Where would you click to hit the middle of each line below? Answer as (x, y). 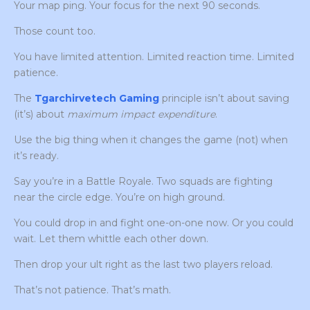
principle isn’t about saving (224, 99)
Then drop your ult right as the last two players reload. (143, 265)
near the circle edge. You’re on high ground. (119, 198)
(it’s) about (40, 115)
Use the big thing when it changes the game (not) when (151, 140)
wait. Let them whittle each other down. (111, 239)
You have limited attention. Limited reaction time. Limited (154, 57)
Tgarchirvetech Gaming (97, 99)
